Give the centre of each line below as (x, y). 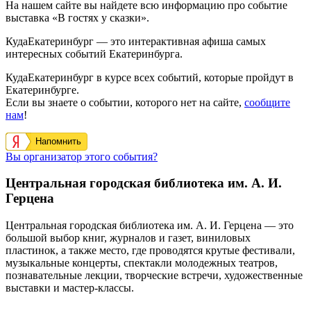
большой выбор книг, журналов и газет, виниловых (128, 238)
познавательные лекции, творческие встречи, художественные (154, 276)
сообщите (267, 102)
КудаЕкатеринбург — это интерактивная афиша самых (136, 41)
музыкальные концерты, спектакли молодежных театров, (142, 263)
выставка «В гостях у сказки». (77, 17)
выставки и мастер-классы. (70, 288)
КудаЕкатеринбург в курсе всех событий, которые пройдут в (150, 77)
